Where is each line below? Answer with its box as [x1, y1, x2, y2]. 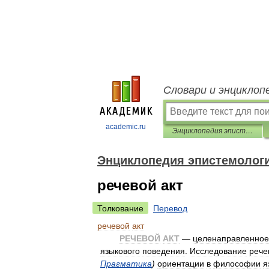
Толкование [97, 204, 144, 213]
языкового [100, 246, 140, 256]
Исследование [190, 246, 247, 256]
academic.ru [106, 122, 146, 131]
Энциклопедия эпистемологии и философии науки [246, 127, 253, 135]
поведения [142, 246, 185, 256]
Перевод [153, 204, 187, 213]
